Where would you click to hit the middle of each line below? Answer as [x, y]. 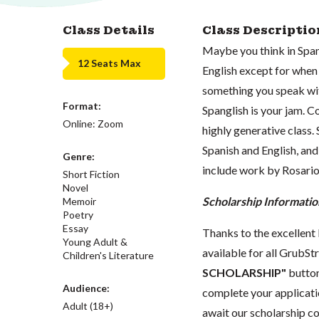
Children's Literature [108, 255]
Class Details [109, 30]
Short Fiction [91, 174]
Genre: [79, 156]
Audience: [86, 288]
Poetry [78, 214]
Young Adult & [95, 241]
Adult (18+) [88, 305]
